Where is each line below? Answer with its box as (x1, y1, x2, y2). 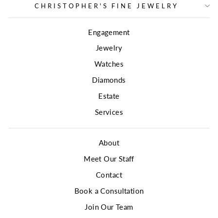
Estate (98, 91, 120, 100)
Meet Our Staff (84, 154, 134, 163)
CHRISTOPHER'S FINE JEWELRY (34, 1, 179, 10)
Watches (94, 59, 124, 69)
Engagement (88, 27, 130, 36)
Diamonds (92, 75, 126, 84)
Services (94, 107, 124, 116)
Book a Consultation (74, 186, 144, 195)
